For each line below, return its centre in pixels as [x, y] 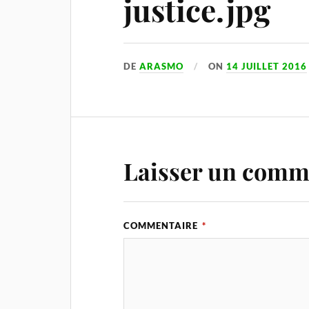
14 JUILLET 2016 [267, 66]
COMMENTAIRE [162, 225]
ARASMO [162, 66]
